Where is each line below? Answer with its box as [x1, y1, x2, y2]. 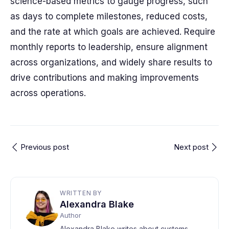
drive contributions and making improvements [10, 73, 199, 83]
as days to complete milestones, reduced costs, [10, 11, 208, 21]
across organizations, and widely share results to [10, 57, 212, 67]
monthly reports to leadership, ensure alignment [10, 42, 208, 52]
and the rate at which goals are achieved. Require [10, 27, 215, 37]
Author [60, 211, 81, 219]
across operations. [10, 88, 86, 98]
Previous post [20, 142, 69, 152]
